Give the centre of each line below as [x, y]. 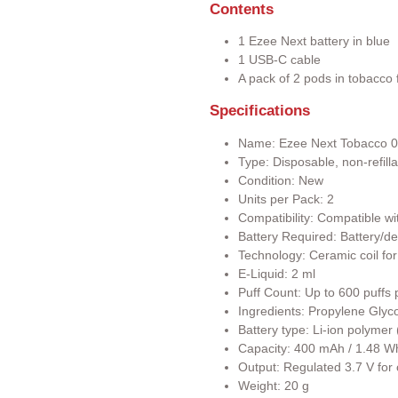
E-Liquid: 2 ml [277, 273]
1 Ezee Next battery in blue [314, 41]
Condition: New [281, 180]
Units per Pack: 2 [286, 199]
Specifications [260, 110]
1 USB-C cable [279, 60]
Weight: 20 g [274, 385]
